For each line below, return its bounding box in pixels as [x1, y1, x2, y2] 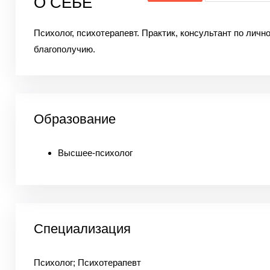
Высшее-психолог [57, 148, 133, 158]
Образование [33, 111, 116, 127]
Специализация [33, 221, 131, 236]
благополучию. [33, 44, 95, 54]
